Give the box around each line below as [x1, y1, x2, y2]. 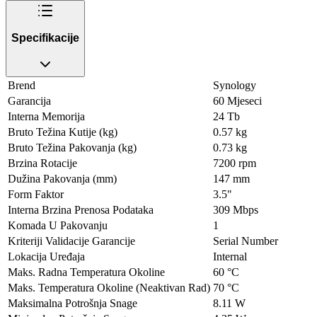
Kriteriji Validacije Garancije [8, 234, 135, 247]
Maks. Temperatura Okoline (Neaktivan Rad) [8, 281, 210, 294]
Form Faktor [8, 188, 64, 200]
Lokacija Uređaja [8, 250, 85, 263]
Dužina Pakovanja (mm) [8, 172, 117, 185]
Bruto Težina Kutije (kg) [8, 125, 117, 138]
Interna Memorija [8, 110, 85, 122]
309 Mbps [213, 203, 258, 216]
